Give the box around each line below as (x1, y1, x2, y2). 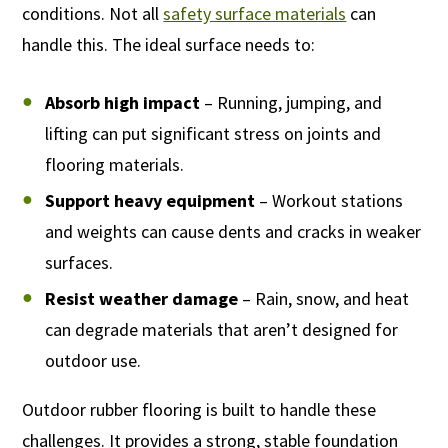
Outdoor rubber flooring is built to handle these (22, 398, 377, 422)
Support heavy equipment (44, 189, 255, 213)
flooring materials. (44, 153, 184, 177)
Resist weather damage (44, 287, 238, 311)
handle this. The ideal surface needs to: (22, 33, 316, 57)
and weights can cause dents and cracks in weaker (44, 220, 421, 244)
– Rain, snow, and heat (237, 287, 409, 311)
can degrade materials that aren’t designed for (44, 318, 398, 342)
